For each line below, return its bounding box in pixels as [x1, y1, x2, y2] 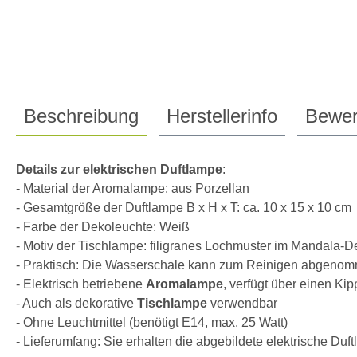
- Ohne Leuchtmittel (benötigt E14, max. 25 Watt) [16, 315, 288, 329]
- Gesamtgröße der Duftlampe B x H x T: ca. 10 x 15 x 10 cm [16, 200, 351, 214]
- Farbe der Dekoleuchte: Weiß [16, 219, 190, 233]
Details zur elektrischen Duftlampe [16, 162, 222, 176]
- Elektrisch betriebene [16, 277, 146, 291]
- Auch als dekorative [16, 296, 137, 310]
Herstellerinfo [167, 104, 277, 127]
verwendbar [207, 296, 277, 310]
